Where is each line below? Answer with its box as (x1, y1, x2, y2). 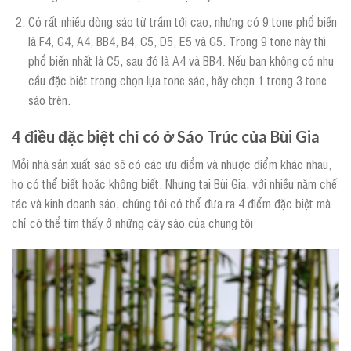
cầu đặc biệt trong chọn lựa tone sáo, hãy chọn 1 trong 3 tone (27, 71, 327, 89)
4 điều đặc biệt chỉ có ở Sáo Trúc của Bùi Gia (12, 127, 320, 147)
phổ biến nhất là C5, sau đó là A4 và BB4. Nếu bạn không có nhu (27, 52, 334, 70)
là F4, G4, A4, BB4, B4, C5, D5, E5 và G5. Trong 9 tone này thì (27, 32, 326, 50)
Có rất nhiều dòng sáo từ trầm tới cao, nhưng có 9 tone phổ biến (27, 13, 337, 31)
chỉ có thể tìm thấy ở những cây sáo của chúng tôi (12, 213, 253, 231)
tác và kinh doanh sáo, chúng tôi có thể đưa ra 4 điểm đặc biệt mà (12, 194, 331, 212)
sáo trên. (27, 91, 71, 109)
